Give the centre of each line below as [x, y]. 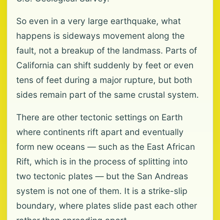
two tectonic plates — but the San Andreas [102, 176]
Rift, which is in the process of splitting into [102, 161]
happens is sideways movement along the [100, 36]
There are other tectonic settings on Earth [99, 117]
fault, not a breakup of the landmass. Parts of [107, 50]
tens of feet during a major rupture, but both [104, 80]
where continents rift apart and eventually [100, 132]
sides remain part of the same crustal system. [108, 95]
